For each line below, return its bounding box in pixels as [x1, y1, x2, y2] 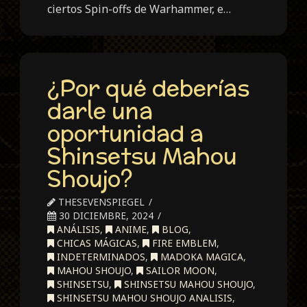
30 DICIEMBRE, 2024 [56, 209, 154, 223]
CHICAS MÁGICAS [54, 236, 138, 250]
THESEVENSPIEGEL [56, 195, 145, 209]
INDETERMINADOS [54, 250, 146, 264]
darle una [47, 95, 153, 127]
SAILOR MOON [143, 264, 215, 278]
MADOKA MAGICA [158, 250, 244, 264]
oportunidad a [47, 117, 204, 149]
